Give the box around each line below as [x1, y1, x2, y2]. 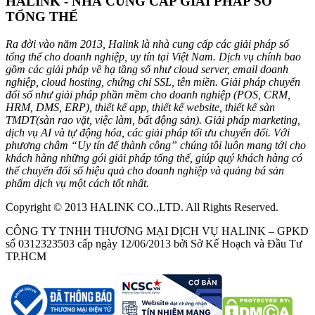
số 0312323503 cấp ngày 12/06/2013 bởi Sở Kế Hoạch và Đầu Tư [6, 238, 302, 250]
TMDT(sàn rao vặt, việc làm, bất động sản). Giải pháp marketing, [6, 114, 300, 127]
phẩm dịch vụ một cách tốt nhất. [6, 177, 149, 190]
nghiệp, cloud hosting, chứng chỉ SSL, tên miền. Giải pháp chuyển [6, 76, 300, 89]
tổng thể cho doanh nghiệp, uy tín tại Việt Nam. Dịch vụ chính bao [6, 51, 301, 63]
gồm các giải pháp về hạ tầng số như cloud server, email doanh [6, 63, 288, 76]
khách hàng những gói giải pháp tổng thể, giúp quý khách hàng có [6, 152, 302, 165]
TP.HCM [6, 250, 46, 263]
